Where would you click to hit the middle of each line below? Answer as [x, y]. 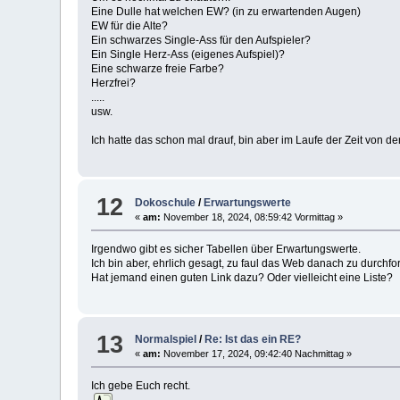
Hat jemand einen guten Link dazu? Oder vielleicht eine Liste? [242, 277]
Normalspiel [166, 340]
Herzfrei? [114, 83]
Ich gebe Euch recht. [141, 386]
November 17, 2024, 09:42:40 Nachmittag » [257, 354]
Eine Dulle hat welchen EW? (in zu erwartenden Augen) [226, 12]
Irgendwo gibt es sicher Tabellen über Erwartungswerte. [226, 249]
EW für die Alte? [130, 26]
